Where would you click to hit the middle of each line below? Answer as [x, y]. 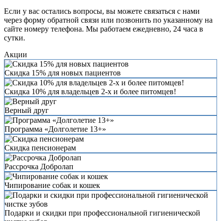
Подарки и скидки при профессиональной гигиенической [102, 213]
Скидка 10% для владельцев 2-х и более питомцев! [90, 91]
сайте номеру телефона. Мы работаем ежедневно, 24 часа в [104, 29]
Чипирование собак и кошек [52, 185]
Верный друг [27, 110]
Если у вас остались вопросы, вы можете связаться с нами [102, 11]
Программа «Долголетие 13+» [55, 129]
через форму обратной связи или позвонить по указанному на [108, 20]
